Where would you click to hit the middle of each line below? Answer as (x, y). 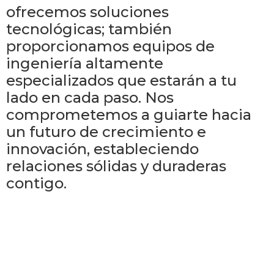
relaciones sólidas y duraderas (116, 166)
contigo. (36, 183)
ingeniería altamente (85, 64)
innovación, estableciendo (102, 149)
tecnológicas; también (89, 29)
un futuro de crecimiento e (106, 132)
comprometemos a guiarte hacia (129, 115)
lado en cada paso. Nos (90, 98)
